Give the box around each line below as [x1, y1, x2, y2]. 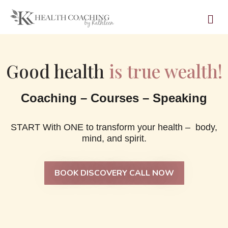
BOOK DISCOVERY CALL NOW [54, 167, 174, 179]
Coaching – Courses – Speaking [21, 91, 207, 105]
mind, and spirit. [81, 133, 147, 144]
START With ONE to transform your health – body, [11, 122, 217, 132]
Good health [6, 59, 109, 83]
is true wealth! [108, 59, 222, 83]
